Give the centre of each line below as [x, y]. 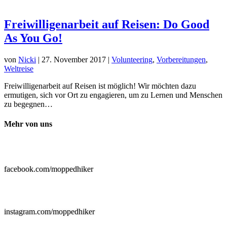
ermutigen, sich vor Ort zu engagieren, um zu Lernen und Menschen [113, 95]
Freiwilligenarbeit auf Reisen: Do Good [107, 24]
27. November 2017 [74, 59]
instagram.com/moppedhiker [49, 212]
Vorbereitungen [181, 59]
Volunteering [132, 59]
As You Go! [33, 38]
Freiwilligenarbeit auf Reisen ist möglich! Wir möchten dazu [100, 86]
